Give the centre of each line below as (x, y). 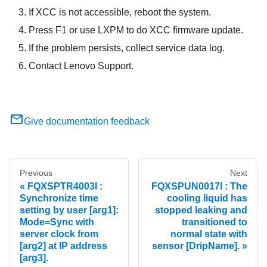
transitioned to (215, 222)
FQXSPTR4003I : (65, 187)
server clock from (59, 234)
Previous (36, 173)
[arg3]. (34, 258)
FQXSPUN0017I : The (199, 187)
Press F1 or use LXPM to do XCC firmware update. (136, 30)
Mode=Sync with (57, 222)
